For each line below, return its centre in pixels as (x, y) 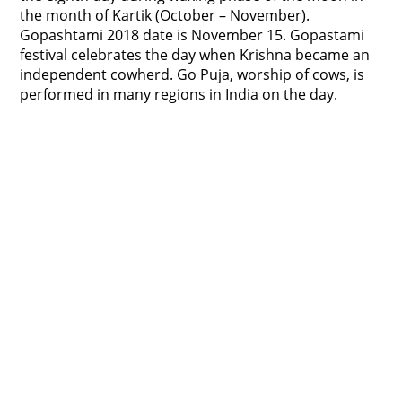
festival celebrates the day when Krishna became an (195, 55)
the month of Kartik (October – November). (165, 15)
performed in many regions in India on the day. (179, 94)
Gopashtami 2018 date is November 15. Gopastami (192, 35)
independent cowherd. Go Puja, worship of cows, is (192, 74)
